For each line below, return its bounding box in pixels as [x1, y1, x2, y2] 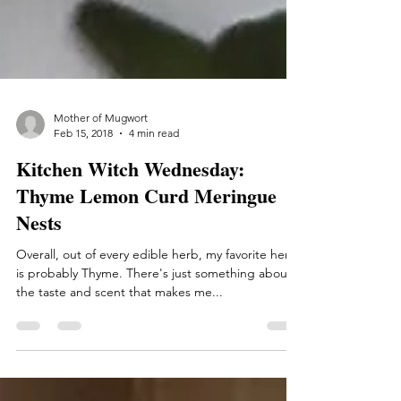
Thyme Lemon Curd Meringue [16, 217, 277, 246]
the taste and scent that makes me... [16, 320, 223, 336]
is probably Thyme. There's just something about [16, 301, 292, 317]
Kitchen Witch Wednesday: [16, 190, 244, 219]
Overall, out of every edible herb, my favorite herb [16, 282, 297, 298]
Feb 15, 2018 [54, 162, 113, 175]
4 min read [129, 162, 179, 175]
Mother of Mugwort [54, 147, 148, 160]
